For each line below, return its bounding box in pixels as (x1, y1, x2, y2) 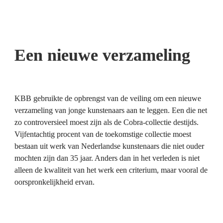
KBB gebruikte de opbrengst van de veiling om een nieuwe (14, 94, 201, 103)
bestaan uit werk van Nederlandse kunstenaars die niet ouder (14, 142, 204, 150)
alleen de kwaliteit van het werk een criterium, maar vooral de (14, 166, 208, 174)
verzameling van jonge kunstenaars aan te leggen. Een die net (14, 106, 207, 114)
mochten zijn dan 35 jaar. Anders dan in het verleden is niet (14, 154, 200, 162)
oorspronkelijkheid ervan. (14, 178, 97, 186)
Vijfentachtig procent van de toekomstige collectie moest (14, 130, 191, 138)
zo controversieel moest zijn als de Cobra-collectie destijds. (14, 118, 199, 126)
